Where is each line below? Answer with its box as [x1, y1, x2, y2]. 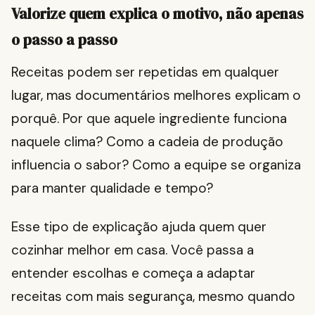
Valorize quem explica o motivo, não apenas [11, 4, 304, 25]
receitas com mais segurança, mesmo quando [11, 288, 295, 306]
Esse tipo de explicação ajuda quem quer [11, 218, 266, 236]
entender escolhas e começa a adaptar [11, 264, 255, 283]
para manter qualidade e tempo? [11, 179, 213, 198]
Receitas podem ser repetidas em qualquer [11, 63, 279, 82]
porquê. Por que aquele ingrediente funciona [11, 110, 287, 128]
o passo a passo [11, 30, 117, 51]
